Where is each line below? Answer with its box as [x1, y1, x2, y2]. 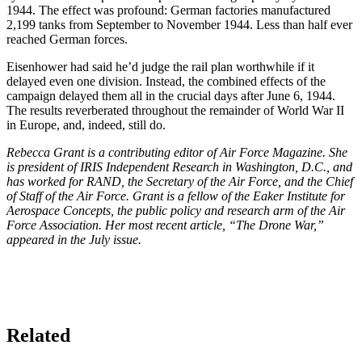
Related [6, 324, 70, 346]
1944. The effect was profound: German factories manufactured [6, 2, 330, 17]
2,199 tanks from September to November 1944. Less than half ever [6, 17, 352, 32]
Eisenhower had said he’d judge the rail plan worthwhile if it [6, 59, 314, 74]
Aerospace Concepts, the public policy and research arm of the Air [6, 203, 345, 217]
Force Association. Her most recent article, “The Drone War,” [6, 217, 324, 232]
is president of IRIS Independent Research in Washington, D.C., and [6, 159, 352, 174]
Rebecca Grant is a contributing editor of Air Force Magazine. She [6, 145, 347, 159]
